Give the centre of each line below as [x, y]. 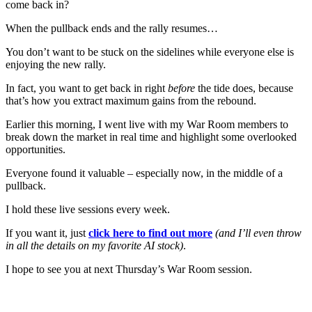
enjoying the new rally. [56, 64]
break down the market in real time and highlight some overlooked [151, 136]
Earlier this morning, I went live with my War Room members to [147, 124]
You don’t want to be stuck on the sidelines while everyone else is [150, 52]
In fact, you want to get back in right [87, 88]
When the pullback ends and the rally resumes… [112, 28]
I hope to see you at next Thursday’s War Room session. [129, 269]
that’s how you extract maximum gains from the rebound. [131, 100]
